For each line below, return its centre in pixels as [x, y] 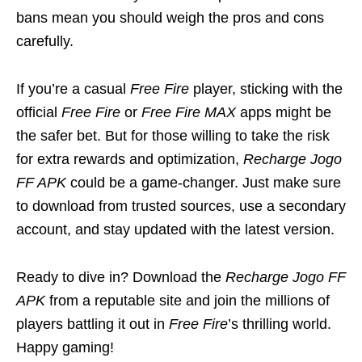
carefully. [45, 41]
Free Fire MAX [189, 112]
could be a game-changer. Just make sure [204, 182]
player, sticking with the [266, 88]
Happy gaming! [65, 347]
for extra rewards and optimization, [130, 159]
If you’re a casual [73, 88]
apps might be [284, 112]
